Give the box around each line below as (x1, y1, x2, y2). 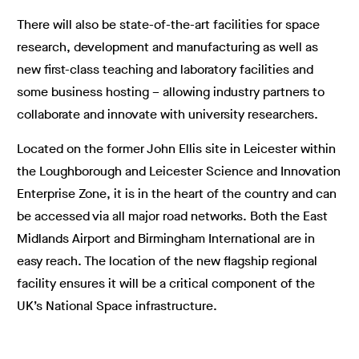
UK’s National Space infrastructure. (17, 297, 217, 314)
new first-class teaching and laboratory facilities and (17, 61, 313, 78)
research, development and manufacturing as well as (17, 38, 318, 55)
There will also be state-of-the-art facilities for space (17, 16, 320, 33)
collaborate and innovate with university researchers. (17, 106, 318, 123)
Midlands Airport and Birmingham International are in (17, 230, 315, 247)
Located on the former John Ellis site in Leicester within (17, 140, 336, 157)
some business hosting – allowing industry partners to (17, 83, 325, 100)
